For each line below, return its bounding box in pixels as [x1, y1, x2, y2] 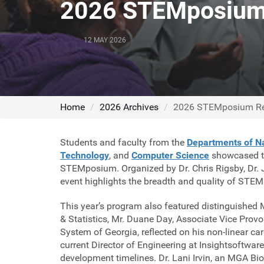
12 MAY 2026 [84, 36, 126, 44]
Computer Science [131, 150, 209, 161]
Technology [60, 150, 109, 161]
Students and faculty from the [60, 137, 187, 148]
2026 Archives [100, 101, 159, 113]
